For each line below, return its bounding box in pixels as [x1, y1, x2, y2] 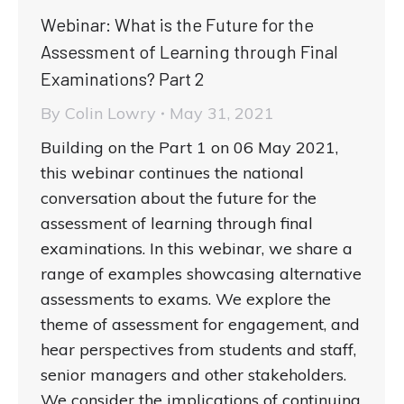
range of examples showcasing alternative [41, 262, 362, 284]
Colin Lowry [65, 102, 156, 124]
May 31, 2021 [170, 102, 274, 124]
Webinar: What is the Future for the [41, 13, 314, 35]
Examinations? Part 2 [41, 67, 204, 89]
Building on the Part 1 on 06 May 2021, [41, 136, 338, 158]
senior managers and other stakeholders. [41, 363, 346, 385]
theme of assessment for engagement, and [41, 313, 360, 335]
